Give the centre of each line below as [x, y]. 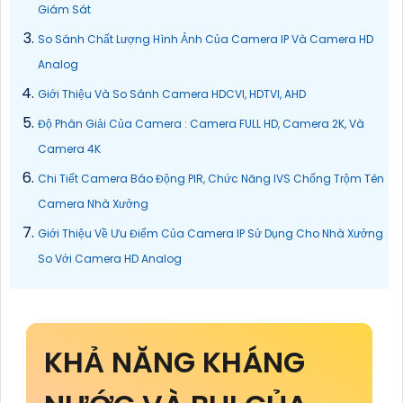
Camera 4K [69, 148]
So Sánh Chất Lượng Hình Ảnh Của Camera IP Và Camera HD [206, 39]
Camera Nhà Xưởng [93, 203]
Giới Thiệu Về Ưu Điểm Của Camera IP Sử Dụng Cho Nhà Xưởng [210, 233]
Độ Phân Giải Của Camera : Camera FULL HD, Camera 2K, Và [201, 123]
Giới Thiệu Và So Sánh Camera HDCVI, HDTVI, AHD [172, 94]
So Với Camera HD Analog [110, 258]
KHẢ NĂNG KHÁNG [175, 362]
